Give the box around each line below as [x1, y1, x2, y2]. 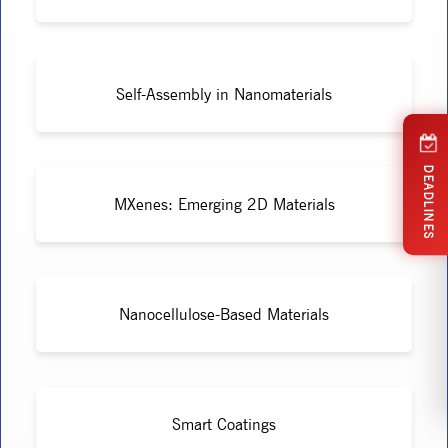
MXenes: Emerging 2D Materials [113, 194, 335, 214]
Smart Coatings [172, 414, 276, 434]
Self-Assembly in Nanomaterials [116, 84, 332, 104]
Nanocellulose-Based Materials [119, 304, 329, 324]
